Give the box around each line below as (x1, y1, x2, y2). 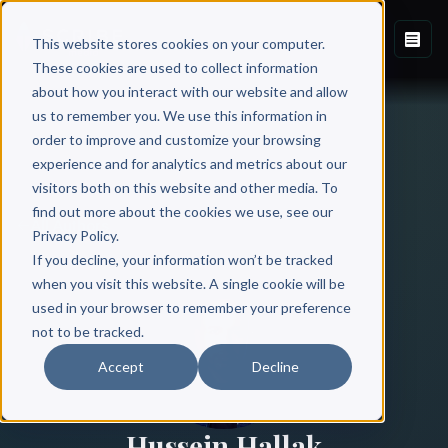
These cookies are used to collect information (31, 58, 318, 76)
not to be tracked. (31, 322, 144, 340)
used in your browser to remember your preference (31, 298, 351, 316)
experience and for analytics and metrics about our (31, 154, 347, 172)
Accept (98, 357, 145, 375)
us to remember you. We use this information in (31, 106, 327, 124)
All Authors (31, 215, 109, 235)
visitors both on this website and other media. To (31, 178, 338, 196)
